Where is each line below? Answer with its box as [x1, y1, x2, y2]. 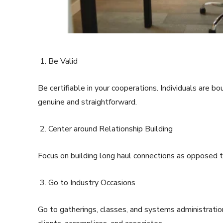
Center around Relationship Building [48, 123, 173, 135]
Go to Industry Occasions [48, 177, 135, 189]
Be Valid [48, 56, 78, 67]
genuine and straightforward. [38, 97, 137, 108]
